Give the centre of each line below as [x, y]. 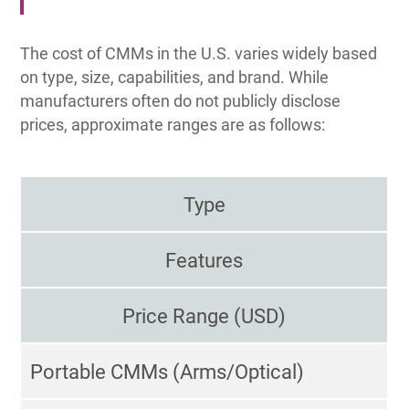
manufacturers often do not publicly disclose [181, 101]
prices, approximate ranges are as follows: [173, 125]
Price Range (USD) [204, 317]
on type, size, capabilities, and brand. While [175, 78]
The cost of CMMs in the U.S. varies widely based [199, 54]
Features [204, 261]
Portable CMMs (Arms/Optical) [168, 372]
